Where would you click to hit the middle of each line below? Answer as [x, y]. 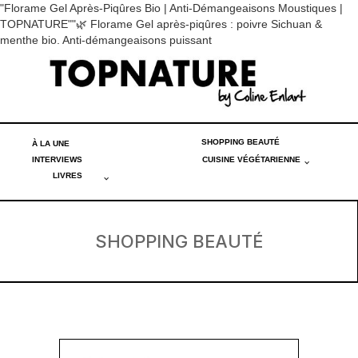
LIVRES [67, 176]
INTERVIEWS [57, 160]
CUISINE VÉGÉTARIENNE [251, 160]
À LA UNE [51, 144]
